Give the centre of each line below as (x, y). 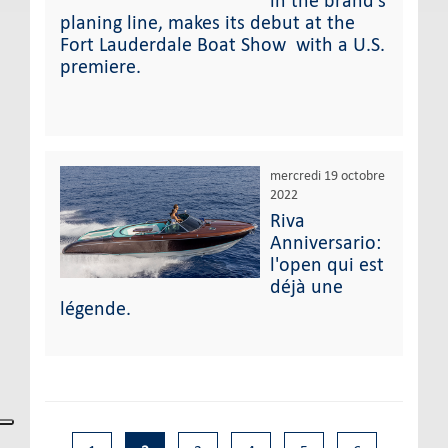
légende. (98, 308)
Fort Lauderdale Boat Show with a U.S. (222, 44)
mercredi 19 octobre (327, 175)
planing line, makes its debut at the (207, 22)
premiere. (103, 66)
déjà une (306, 286)
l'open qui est (327, 264)
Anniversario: (325, 242)
